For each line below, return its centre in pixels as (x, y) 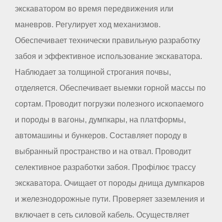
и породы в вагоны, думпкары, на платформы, (100, 119)
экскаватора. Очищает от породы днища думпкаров (110, 183)
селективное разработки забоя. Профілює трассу (105, 167)
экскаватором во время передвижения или (94, 8)
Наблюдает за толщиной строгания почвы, (93, 72)
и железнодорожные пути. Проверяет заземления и (110, 199)
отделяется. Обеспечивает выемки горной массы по (110, 88)
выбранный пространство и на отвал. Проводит (103, 151)
